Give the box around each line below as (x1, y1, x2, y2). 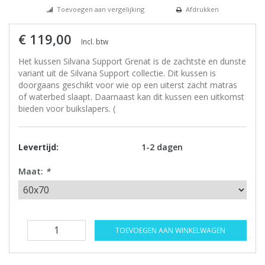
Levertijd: (18, 141, 59, 153)
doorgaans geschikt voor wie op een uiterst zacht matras (18, 79, 237, 91)
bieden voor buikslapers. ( (18, 103, 115, 115)
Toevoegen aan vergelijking (56, 5, 144, 14)
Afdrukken (185, 5, 219, 14)
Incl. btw (81, 37, 108, 47)
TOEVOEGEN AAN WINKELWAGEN (115, 225, 226, 236)
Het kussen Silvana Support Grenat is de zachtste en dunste (18, 56, 246, 67)
